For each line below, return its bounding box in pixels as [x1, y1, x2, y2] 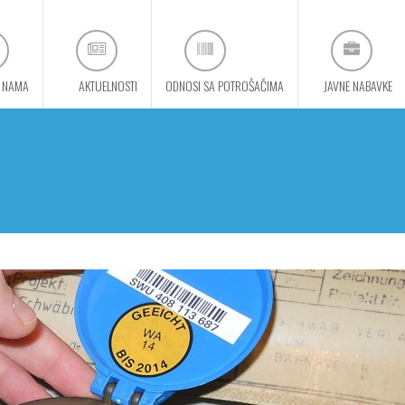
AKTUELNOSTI [79, 76, 137, 95]
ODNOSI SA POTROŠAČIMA [165, 76, 284, 95]
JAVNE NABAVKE [324, 76, 392, 95]
